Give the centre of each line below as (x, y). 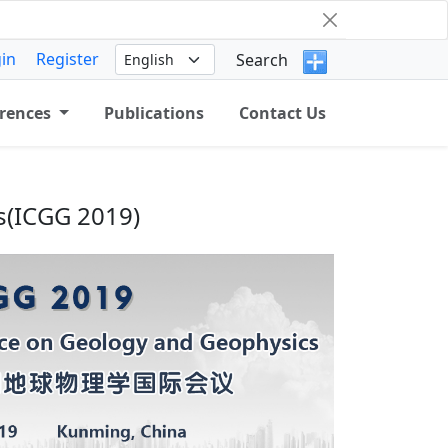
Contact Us (282, 113)
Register (67, 59)
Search (262, 59)
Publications (153, 113)
